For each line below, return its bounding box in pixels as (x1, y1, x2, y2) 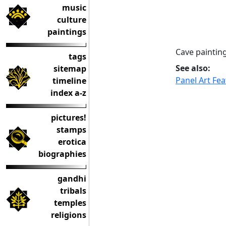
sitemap (53, 63, 86, 74)
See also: (176, 62, 210, 74)
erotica (58, 136, 86, 147)
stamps (56, 124, 86, 135)
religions (51, 209, 86, 220)
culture (57, 14, 86, 25)
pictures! (51, 112, 86, 123)
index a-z (50, 87, 86, 98)
